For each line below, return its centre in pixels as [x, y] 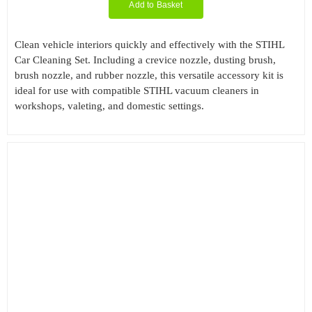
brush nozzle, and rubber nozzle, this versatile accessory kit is [149, 76]
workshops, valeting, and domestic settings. [109, 106]
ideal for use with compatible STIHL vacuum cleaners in [136, 91]
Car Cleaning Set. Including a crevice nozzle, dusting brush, [145, 60]
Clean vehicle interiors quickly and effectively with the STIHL [149, 45]
